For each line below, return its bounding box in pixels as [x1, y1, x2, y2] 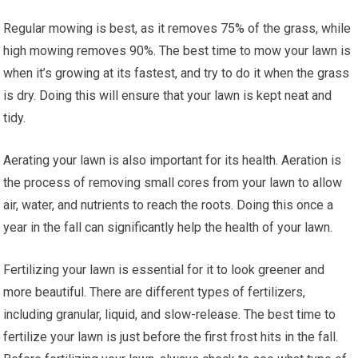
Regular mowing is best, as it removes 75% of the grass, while [3, 20, 352, 36]
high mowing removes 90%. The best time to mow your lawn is [3, 42, 352, 58]
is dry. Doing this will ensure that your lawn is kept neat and [3, 87, 332, 103]
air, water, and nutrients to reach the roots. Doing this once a [3, 197, 334, 213]
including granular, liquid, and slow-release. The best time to [3, 306, 336, 322]
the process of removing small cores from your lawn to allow [3, 174, 343, 190]
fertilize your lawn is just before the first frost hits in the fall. [3, 328, 339, 344]
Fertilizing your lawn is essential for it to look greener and [3, 261, 325, 277]
